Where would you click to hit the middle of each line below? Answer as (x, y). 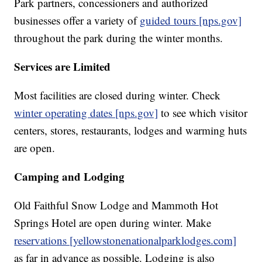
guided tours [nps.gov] (191, 20)
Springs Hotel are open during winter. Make (113, 223)
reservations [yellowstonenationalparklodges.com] (125, 240)
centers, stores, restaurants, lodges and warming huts (131, 130)
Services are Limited (63, 67)
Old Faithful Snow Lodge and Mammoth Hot (116, 205)
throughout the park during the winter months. (119, 38)
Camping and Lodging (70, 177)
